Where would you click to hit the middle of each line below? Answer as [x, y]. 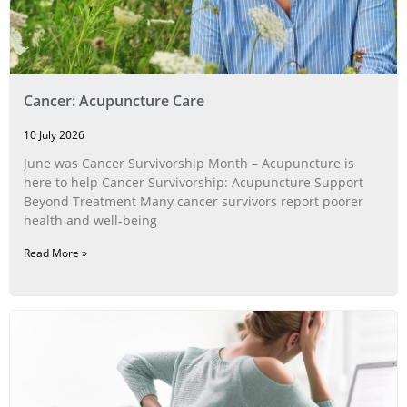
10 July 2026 [54, 135]
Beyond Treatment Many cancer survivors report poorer [194, 202]
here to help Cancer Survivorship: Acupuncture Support [194, 183]
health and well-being [90, 221]
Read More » [55, 253]
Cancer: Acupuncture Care [114, 101]
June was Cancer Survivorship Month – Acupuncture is [189, 164]
